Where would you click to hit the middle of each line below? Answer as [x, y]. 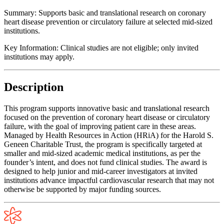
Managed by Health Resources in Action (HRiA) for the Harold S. [109, 135]
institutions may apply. [39, 56]
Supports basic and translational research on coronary [122, 12]
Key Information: [31, 47]
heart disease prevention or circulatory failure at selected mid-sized [108, 21]
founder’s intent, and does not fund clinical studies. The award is [105, 162]
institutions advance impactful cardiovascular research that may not [109, 180]
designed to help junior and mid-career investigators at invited [101, 171]
